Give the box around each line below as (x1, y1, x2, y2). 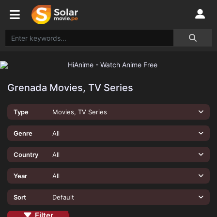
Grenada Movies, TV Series (7, 82, 133, 93)
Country (13, 151, 38, 158)
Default (52, 193, 74, 201)
